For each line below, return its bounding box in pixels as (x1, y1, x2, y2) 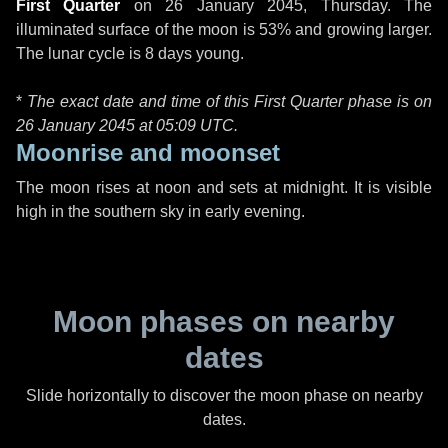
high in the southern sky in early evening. (16, 203, 305, 220)
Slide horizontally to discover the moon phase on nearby (25, 387, 423, 404)
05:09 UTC (156, 117, 234, 134)
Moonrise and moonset (16, 139, 280, 166)
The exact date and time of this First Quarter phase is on (27, 93, 432, 110)
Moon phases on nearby (53, 305, 395, 338)
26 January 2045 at (16, 117, 156, 134)
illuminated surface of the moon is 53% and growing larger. (16, 21, 432, 38)
